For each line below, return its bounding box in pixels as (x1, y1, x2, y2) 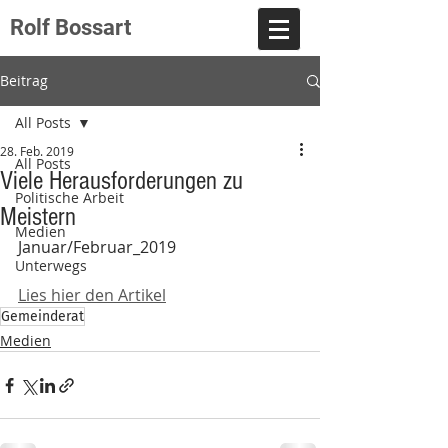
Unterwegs (15, 256, 87, 275)
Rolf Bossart (10, 15, 131, 40)
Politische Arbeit (15, 188, 124, 207)
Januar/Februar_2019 (18, 236, 176, 258)
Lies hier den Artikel (18, 284, 166, 306)
